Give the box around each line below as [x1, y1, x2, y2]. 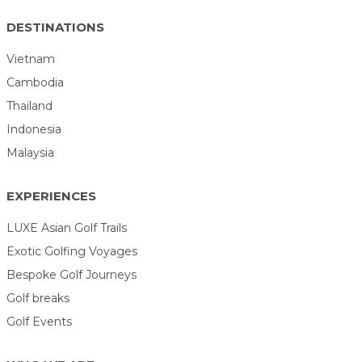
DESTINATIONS [6, 19, 105, 35]
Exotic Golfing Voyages [6, 243, 138, 259]
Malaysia [6, 145, 55, 160]
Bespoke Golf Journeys [6, 267, 137, 282]
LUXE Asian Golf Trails [6, 220, 128, 235]
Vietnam [6, 51, 56, 66]
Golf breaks [6, 290, 70, 305]
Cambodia [6, 74, 65, 90]
